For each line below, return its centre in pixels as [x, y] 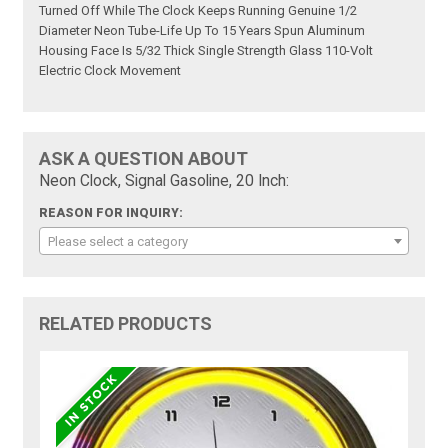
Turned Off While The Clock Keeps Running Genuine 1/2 [198, 11]
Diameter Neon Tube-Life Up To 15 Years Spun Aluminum [202, 31]
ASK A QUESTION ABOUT [144, 159]
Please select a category [118, 242]
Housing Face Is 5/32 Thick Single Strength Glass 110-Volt [206, 51]
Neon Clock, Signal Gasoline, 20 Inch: [164, 181]
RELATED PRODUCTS [126, 324]
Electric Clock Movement [110, 71]
